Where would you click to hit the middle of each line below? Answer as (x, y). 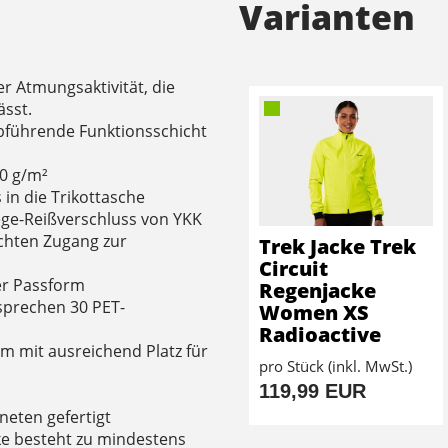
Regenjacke (317, 291)
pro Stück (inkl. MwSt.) (335, 366)
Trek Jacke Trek (337, 247)
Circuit (293, 269)
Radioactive (320, 335)
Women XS (314, 313)
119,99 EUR (312, 391)
